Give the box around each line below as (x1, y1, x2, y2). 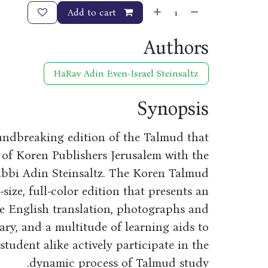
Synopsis (137, 97, 209, 120)
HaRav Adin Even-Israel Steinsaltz (54, 68, 199, 79)
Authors (144, 36, 209, 59)
